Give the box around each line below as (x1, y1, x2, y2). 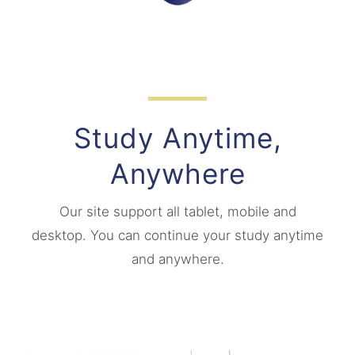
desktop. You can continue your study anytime (32, 227, 323, 243)
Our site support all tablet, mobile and (59, 203, 296, 219)
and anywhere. (131, 250, 224, 267)
